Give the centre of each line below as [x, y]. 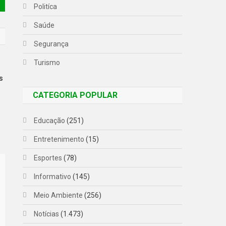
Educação [50, 120]
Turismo [47, 62]
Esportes [48, 158]
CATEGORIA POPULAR [75, 95]
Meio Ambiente [59, 195]
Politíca [46, 6]
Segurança [51, 44]
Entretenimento [59, 139]
